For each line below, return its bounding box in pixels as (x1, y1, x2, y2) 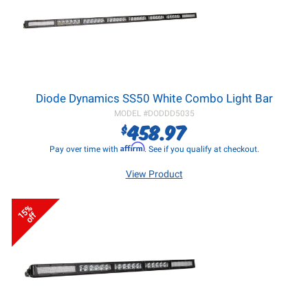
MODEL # (113, 109, 148, 118)
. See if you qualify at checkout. (144, 144, 259, 154)
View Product (125, 168, 183, 179)
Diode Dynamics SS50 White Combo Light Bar (35, 91, 273, 105)
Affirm (120, 142, 144, 152)
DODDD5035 (147, 109, 195, 118)
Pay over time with (49, 144, 120, 154)
